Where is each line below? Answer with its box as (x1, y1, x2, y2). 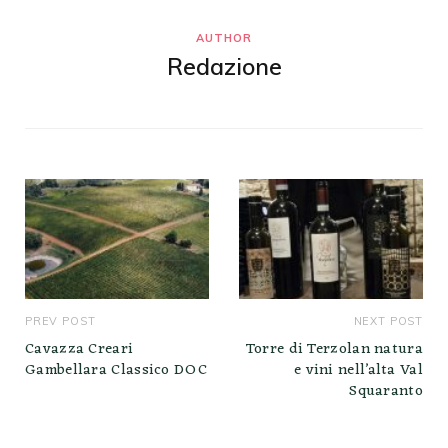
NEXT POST (353, 313, 423, 328)
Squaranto (349, 377, 423, 405)
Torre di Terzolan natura (245, 335, 423, 363)
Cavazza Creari (25, 335, 134, 363)
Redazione (166, 51, 282, 81)
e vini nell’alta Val (293, 356, 423, 384)
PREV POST (25, 313, 96, 328)
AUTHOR (196, 30, 252, 45)
